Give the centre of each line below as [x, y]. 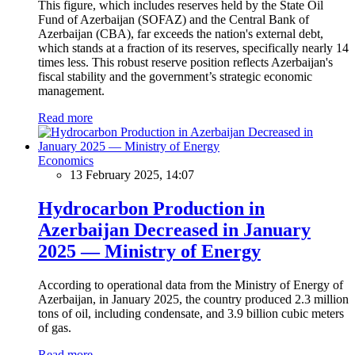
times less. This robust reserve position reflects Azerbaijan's [185, 62]
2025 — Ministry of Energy [149, 251]
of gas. [55, 327]
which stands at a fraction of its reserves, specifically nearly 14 [193, 48]
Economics [66, 160]
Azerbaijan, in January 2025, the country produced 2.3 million [193, 299]
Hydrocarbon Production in [151, 208]
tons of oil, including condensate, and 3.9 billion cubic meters [191, 313]
